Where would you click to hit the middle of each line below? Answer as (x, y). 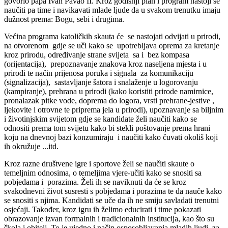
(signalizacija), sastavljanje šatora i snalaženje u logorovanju (101, 82)
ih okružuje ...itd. (31, 146)
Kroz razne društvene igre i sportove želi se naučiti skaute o (99, 163)
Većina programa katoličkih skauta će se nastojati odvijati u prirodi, (112, 36)
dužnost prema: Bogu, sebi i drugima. (64, 19)
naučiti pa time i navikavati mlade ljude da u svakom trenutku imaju (112, 10)
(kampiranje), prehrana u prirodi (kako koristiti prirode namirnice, (109, 91)
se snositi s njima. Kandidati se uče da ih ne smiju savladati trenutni (111, 200)
